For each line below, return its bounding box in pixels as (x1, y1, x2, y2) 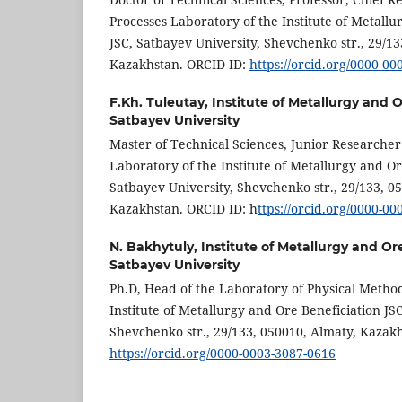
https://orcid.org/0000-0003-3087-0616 (109, 345, 336, 363)
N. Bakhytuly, (109, 239, 201, 256)
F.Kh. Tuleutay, (109, 94, 212, 111)
